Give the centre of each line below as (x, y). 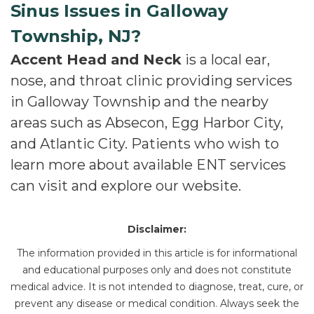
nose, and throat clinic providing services (151, 81)
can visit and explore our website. (126, 186)
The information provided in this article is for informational (157, 253)
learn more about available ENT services (148, 165)
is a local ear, (226, 60)
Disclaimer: (157, 229)
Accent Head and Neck (96, 60)
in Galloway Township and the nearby (139, 102)
